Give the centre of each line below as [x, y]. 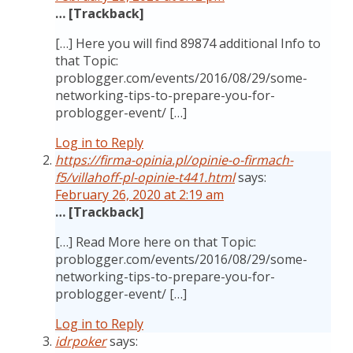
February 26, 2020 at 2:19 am [139, 195]
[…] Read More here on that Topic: [156, 242]
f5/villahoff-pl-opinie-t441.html [145, 177]
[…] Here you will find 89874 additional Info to [188, 43]
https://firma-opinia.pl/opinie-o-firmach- [174, 160]
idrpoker [81, 341]
